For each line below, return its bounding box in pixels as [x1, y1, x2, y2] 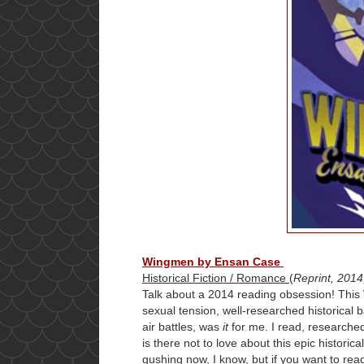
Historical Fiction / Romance [142, 271, 289, 285]
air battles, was [142, 320, 223, 334]
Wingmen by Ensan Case [142, 255, 284, 269]
